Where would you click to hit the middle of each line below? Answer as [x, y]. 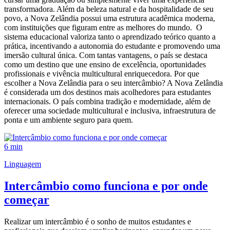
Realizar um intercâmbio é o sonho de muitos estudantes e [98, 221]
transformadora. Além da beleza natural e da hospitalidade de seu [109, 9]
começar [27, 200]
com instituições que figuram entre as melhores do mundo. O [103, 28]
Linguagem [23, 164]
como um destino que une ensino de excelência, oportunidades [105, 65]
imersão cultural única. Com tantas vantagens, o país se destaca [106, 55]
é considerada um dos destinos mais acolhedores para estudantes [108, 92]
